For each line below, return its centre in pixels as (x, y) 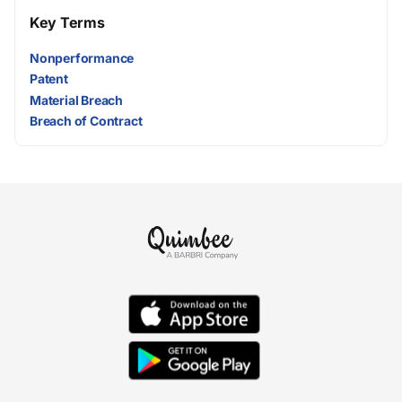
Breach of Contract (86, 120)
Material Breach (77, 100)
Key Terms (67, 22)
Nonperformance (82, 58)
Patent (49, 79)
